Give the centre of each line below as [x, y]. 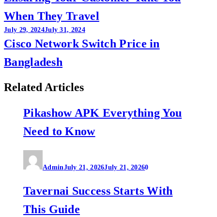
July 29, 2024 [24, 30]
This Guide [52, 209]
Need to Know [59, 132]
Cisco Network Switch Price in [82, 44]
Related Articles [44, 87]
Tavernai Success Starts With [98, 191]
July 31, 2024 [65, 30]
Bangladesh [33, 62]
